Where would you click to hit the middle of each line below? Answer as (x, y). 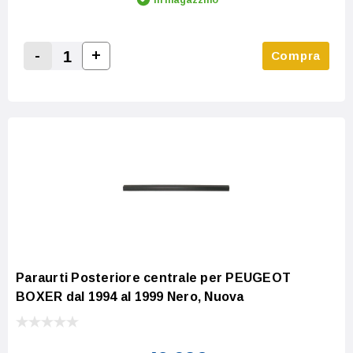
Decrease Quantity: (94, 74)
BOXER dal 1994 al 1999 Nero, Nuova (130, 296)
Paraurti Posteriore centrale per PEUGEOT (153, 277)
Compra (295, 55)
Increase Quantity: (149, 73)
